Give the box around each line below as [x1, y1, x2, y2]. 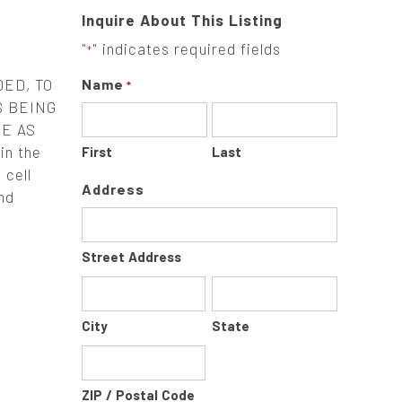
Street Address [82, 249, 181, 265]
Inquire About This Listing [82, 11, 283, 29]
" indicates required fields [92, 39, 281, 57]
